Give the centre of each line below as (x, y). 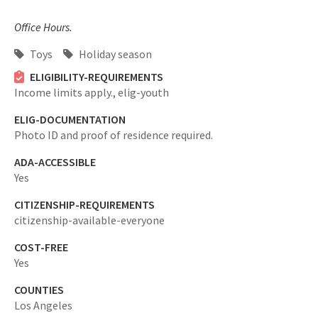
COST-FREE (41, 247)
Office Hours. (43, 27)
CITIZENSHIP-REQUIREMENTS (84, 204)
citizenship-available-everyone (89, 220)
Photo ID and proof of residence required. (114, 135)
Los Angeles (43, 305)
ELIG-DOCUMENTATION (70, 119)
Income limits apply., (66, 92)
